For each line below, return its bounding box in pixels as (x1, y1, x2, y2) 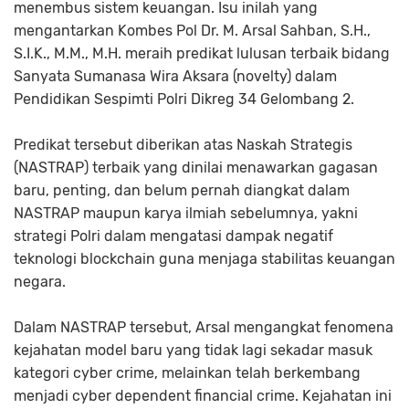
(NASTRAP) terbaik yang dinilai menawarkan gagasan (14, 158, 378, 176)
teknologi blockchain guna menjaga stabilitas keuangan (14, 249, 395, 267)
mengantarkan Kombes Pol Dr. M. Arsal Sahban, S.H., (14, 21, 371, 39)
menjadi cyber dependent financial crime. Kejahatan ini (14, 386, 392, 404)
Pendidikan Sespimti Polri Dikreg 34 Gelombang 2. (14, 89, 354, 108)
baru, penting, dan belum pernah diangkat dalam (14, 181, 350, 199)
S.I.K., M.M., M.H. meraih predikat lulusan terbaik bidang (14, 44, 390, 62)
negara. (14, 272, 66, 290)
